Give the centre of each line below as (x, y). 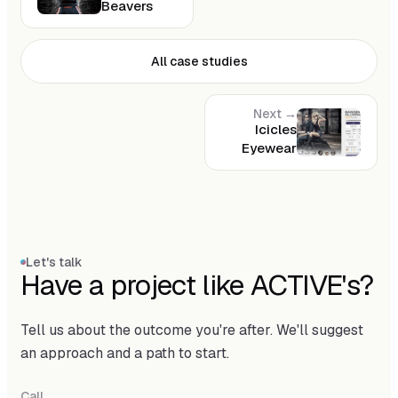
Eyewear (269, 147)
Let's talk (54, 262)
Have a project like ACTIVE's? (197, 284)
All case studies (199, 61)
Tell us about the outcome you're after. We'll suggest (192, 330)
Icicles (276, 129)
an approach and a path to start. (125, 353)
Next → (275, 113)
